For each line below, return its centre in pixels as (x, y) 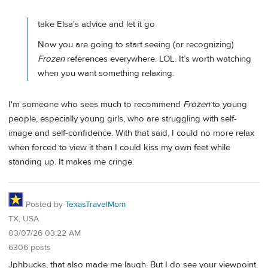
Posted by (44, 205)
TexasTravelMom (95, 205)
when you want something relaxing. (106, 73)
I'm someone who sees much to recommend (96, 105)
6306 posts (30, 248)
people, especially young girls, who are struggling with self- (123, 119)
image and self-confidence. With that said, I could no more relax (131, 133)
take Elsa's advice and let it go (96, 25)
